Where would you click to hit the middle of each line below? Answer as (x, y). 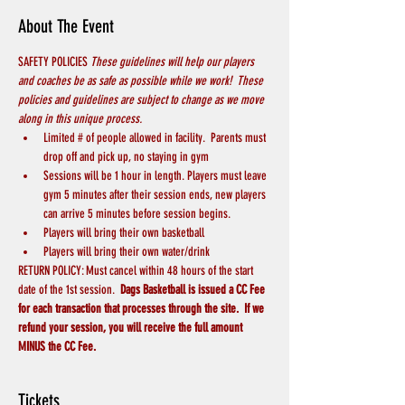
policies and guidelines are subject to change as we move (142, 100)
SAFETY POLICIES (54, 62)
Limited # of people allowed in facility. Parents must (156, 138)
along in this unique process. (80, 119)
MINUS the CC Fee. (60, 347)
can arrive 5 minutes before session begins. (137, 214)
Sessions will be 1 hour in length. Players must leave (156, 176)
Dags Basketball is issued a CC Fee (194, 290)
